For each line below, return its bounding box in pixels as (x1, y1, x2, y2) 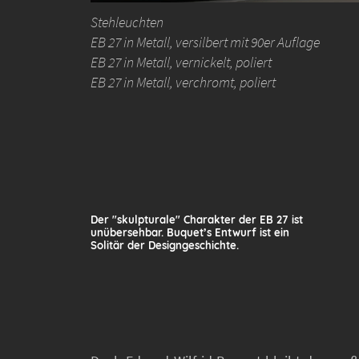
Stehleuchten (91, 13, 164, 31)
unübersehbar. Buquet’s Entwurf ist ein (91, 225, 293, 239)
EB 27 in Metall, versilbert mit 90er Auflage (91, 33, 321, 51)
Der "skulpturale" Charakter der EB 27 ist (91, 212, 307, 226)
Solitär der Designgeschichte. (91, 238, 240, 252)
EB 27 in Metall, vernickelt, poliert (91, 53, 272, 71)
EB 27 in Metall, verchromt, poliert (91, 73, 276, 91)
